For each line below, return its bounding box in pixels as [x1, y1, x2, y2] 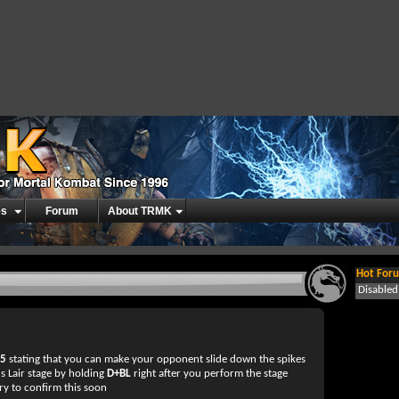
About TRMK [108, 205, 172, 217]
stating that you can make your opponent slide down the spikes [6, 354, 305, 365]
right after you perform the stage [131, 368, 288, 379]
